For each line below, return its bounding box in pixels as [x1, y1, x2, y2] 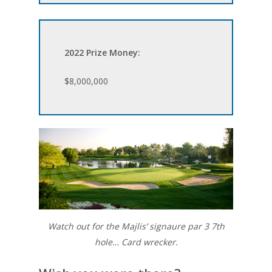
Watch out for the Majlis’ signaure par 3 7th [47, 220, 225, 232]
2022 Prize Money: [64, 47, 141, 59]
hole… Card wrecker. [94, 236, 178, 248]
